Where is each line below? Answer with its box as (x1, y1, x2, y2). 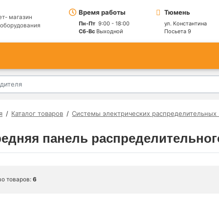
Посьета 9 (164, 27, 191, 35)
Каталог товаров (11, 109, 64, 118)
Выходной (94, 27, 123, 35)
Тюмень (164, 8, 190, 16)
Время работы (78, 8, 126, 16)
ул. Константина (164, 20, 207, 27)
